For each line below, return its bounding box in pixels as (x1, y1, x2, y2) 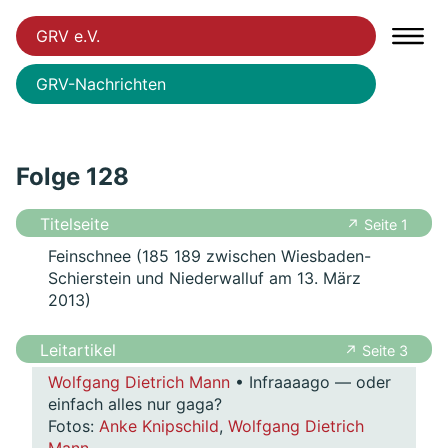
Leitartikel (40, 340, 116, 361)
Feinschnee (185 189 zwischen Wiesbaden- (48, 246, 371, 267)
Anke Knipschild (99, 416, 219, 437)
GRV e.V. (36, 26, 100, 46)
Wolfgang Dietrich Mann (48, 372, 230, 393)
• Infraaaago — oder (230, 372, 391, 393)
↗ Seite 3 (344, 341, 408, 359)
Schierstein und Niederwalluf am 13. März (48, 268, 361, 289)
